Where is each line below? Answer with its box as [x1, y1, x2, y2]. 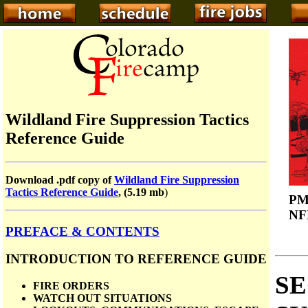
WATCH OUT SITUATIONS [33, 291, 172, 304]
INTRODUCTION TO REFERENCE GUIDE [5, 252, 267, 267]
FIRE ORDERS [33, 279, 109, 291]
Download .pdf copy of [5, 173, 114, 186]
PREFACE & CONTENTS [5, 223, 159, 239]
